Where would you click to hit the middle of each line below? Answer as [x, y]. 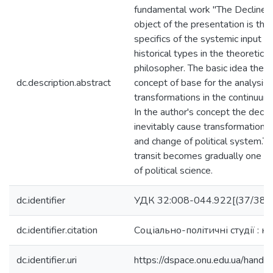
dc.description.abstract [64, 83]
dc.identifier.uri [47, 260]
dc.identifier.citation [57, 230]
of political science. [173, 171]
